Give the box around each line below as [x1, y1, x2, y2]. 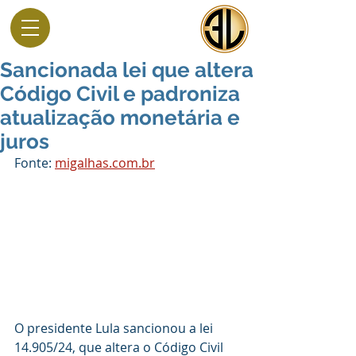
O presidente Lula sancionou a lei [14, 319, 216, 337]
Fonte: [14, 154, 55, 172]
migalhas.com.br [55, 154, 155, 172]
